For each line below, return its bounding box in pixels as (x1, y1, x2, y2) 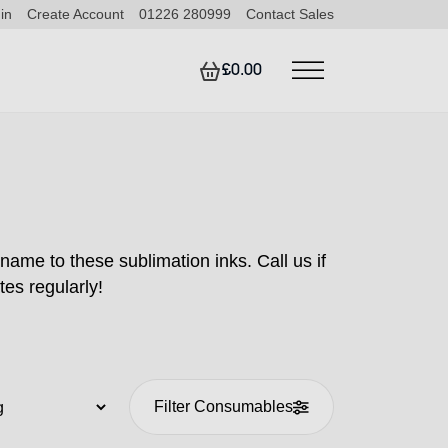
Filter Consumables (154, 398, 294, 415)
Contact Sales (246, 6, 334, 22)
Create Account (27, 6, 124, 22)
